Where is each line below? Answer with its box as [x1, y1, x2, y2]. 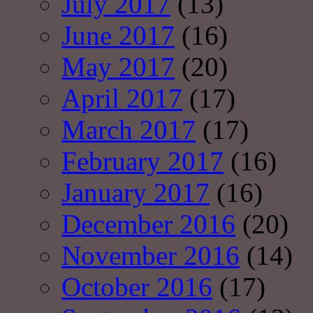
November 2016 [61, 240, 240, 271]
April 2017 [61, 83, 182, 114]
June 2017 [61, 20, 175, 51]
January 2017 [61, 177, 210, 208]
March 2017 [61, 115, 196, 145]
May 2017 [61, 52, 175, 82]
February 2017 [61, 146, 224, 177]
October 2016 [61, 272, 212, 303]
